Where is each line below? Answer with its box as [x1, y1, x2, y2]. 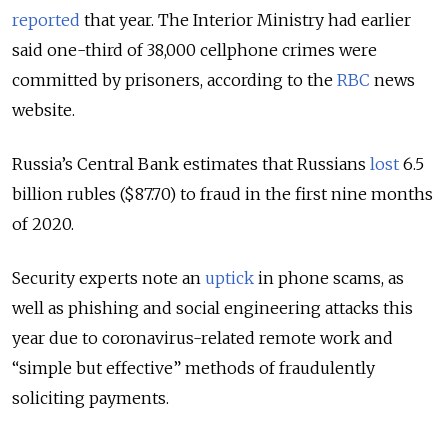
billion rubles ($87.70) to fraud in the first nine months [12, 183, 433, 204]
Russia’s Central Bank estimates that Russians [12, 153, 370, 174]
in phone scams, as [254, 267, 404, 288]
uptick [205, 267, 254, 288]
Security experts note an [12, 267, 205, 288]
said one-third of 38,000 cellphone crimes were [12, 39, 377, 60]
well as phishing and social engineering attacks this [12, 297, 413, 318]
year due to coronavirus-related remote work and [12, 327, 393, 348]
